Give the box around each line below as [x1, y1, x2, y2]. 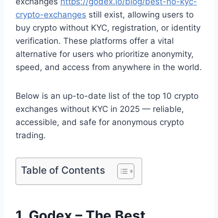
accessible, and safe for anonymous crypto [16, 117, 184, 127]
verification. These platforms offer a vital [16, 36, 174, 46]
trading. [16, 130, 46, 140]
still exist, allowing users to [86, 9, 194, 19]
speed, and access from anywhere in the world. [16, 62, 202, 72]
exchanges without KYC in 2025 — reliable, [16, 104, 184, 114]
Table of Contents [21, 163, 105, 176]
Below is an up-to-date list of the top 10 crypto [16, 91, 199, 101]
